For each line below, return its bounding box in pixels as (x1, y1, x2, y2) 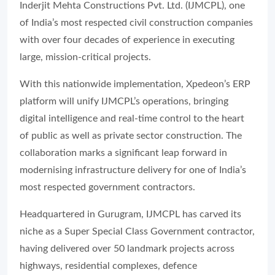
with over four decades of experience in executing (20, 35, 234, 45)
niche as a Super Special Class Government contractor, (20, 227, 255, 236)
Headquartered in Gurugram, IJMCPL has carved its (20, 209, 241, 219)
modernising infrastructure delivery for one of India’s (20, 165, 246, 175)
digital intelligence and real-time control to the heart (20, 114, 244, 123)
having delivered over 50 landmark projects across (20, 244, 234, 254)
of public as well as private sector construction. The (20, 131, 242, 141)
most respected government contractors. (20, 182, 195, 192)
